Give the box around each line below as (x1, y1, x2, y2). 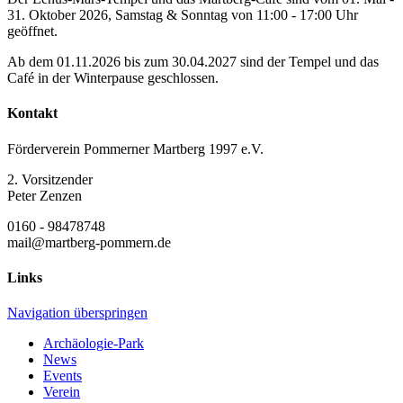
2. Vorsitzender (7, 171, 93, 187)
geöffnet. (7, 23, 58, 40)
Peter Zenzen (7, 187, 82, 203)
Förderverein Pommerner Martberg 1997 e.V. (7, 140, 264, 157)
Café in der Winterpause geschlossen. (7, 70, 219, 86)
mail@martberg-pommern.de (7, 234, 171, 250)
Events (43, 368, 82, 384)
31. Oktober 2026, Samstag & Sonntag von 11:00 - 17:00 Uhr (7, 7, 358, 23)
